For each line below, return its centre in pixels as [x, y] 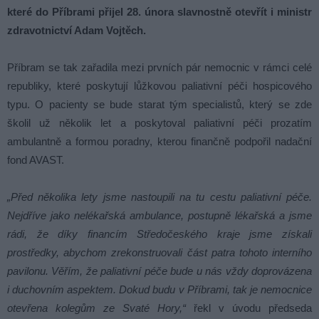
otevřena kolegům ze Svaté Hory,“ [96, 308]
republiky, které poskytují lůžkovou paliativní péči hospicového [159, 86]
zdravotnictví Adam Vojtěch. [77, 31]
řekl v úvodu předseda [249, 308]
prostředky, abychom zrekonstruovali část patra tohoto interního [159, 253]
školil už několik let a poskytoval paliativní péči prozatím [159, 123]
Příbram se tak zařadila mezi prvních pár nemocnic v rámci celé [159, 68]
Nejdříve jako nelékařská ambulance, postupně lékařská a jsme [159, 216]
